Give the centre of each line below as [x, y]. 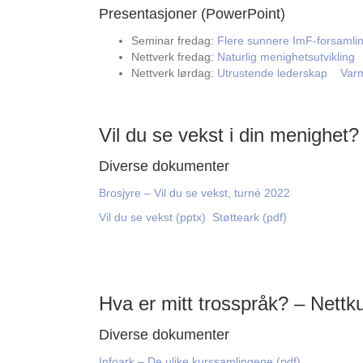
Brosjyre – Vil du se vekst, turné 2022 [194, 193]
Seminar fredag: [174, 41]
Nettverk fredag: [174, 57]
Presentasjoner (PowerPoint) [192, 14]
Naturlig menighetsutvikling [286, 57]
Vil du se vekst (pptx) [152, 217]
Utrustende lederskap [272, 73]
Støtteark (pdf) [250, 217]
